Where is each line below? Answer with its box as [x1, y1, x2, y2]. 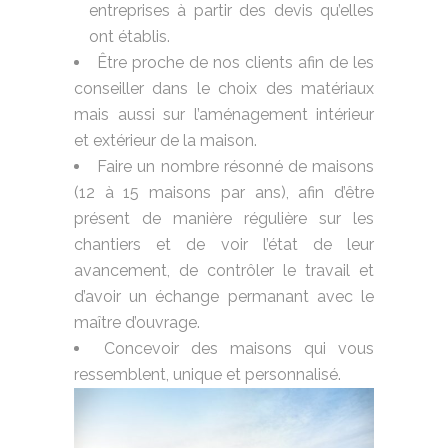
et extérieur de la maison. [74, 130, 257, 150]
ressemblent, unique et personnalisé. [74, 364, 341, 384]
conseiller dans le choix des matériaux [74, 78, 374, 98]
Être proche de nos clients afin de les [97, 52, 374, 72]
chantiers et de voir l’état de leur [74, 234, 374, 254]
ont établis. [89, 26, 170, 46]
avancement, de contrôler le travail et [74, 260, 374, 280]
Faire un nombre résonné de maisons [97, 156, 375, 176]
